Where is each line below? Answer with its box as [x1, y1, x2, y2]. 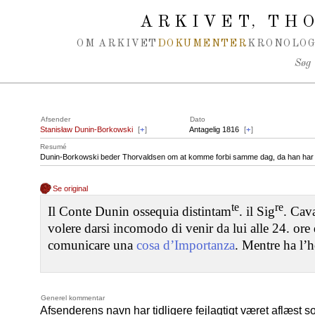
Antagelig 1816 [189, 125, 239, 134]
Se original [53, 184, 89, 193]
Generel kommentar [41, 294, 105, 302]
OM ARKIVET [77, 39, 157, 49]
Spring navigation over [15, 7, 117, 19]
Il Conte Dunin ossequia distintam [48, 204, 231, 219]
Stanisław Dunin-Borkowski [40, 125, 133, 134]
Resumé [40, 143, 67, 150]
